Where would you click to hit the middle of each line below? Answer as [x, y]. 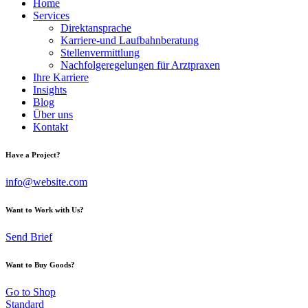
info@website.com [46, 181]
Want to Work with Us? [45, 209]
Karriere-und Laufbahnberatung [130, 40]
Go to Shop [31, 291]
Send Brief [29, 236]
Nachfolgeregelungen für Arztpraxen [140, 65]
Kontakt [51, 127]
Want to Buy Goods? [40, 264]
